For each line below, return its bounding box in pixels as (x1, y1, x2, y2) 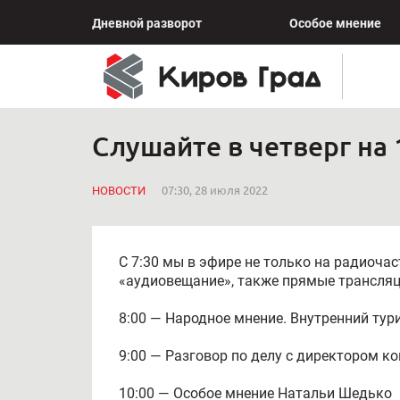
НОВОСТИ (92, 183, 146, 197)
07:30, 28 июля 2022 (162, 183, 268, 196)
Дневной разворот (92, 16, 202, 30)
